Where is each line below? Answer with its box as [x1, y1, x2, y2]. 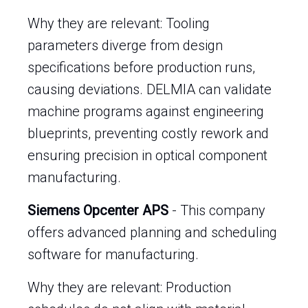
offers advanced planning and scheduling [27, 224, 277, 241]
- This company [168, 202, 265, 219]
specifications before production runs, [27, 59, 255, 76]
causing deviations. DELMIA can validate [27, 81, 272, 98]
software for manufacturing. [27, 246, 199, 263]
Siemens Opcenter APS [27, 202, 168, 219]
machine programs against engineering [27, 103, 264, 120]
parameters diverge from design [27, 37, 223, 54]
